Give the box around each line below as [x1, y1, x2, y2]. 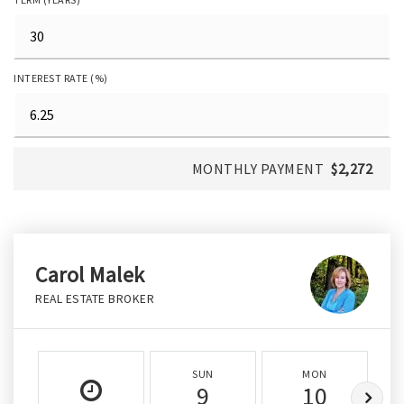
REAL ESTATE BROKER [35, 291, 154, 308]
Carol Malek [35, 261, 145, 289]
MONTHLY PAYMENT [191, 160, 324, 179]
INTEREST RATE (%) [14, 71, 108, 86]
